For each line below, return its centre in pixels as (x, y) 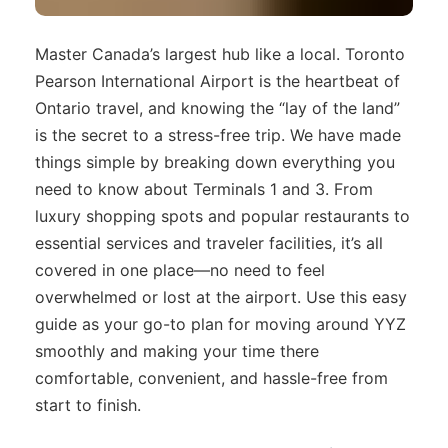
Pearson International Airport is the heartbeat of (217, 80)
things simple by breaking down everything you (215, 161)
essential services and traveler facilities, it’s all (209, 242)
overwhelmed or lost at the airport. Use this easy (221, 296)
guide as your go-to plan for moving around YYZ (220, 323)
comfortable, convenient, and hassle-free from (211, 377)
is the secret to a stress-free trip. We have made (218, 134)
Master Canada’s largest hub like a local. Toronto (220, 53)
